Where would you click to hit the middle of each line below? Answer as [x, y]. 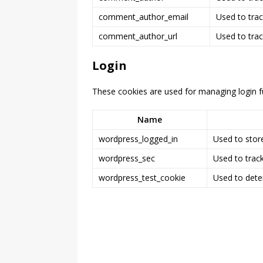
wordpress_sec [127, 158]
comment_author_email [144, 17]
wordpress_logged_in [138, 139]
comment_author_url [138, 36]
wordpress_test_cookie [142, 178]
